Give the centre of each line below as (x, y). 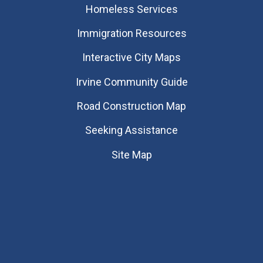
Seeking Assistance (131, 130)
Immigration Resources (131, 33)
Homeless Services (131, 9)
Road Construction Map (131, 106)
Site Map (131, 154)
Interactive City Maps (131, 58)
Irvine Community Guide (131, 82)
